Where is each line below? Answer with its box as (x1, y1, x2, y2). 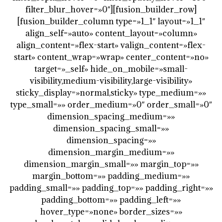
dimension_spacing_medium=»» (47, 111, 175, 122)
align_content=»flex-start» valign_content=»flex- (16, 40, 206, 51)
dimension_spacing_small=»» (53, 123, 169, 134)
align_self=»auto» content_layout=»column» (25, 28, 197, 39)
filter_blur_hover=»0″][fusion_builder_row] (25, 4, 197, 15)
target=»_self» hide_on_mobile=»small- (34, 63, 188, 74)
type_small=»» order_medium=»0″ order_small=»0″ (10, 99, 212, 110)
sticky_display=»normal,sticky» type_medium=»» (16, 87, 206, 98)
